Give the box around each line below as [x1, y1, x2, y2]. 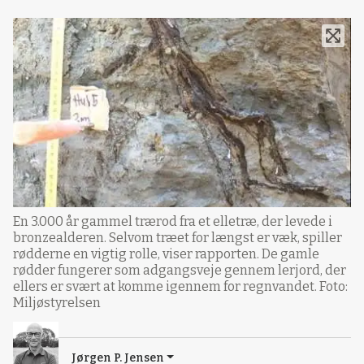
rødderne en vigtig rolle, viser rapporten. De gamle [13, 245, 319, 262]
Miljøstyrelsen [13, 294, 101, 310]
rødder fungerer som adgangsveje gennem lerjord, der [13, 262, 346, 278]
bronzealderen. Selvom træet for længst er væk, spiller [13, 229, 342, 245]
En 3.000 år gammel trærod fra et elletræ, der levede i [13, 213, 332, 229]
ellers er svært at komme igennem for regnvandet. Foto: [13, 278, 348, 294]
